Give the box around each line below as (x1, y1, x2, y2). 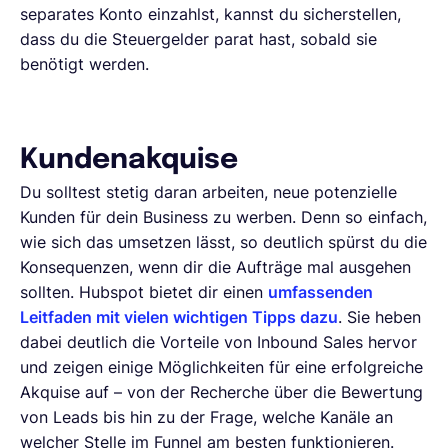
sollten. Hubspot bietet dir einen (20, 281, 268, 302)
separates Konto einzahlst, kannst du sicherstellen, (20, 3, 401, 24)
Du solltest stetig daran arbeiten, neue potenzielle (20, 181, 397, 202)
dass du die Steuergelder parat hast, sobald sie (20, 28, 377, 49)
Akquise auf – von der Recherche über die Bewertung (20, 381, 423, 402)
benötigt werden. (20, 53, 154, 74)
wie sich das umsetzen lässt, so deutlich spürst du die (20, 231, 427, 252)
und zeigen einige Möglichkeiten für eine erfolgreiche (20, 356, 423, 377)
